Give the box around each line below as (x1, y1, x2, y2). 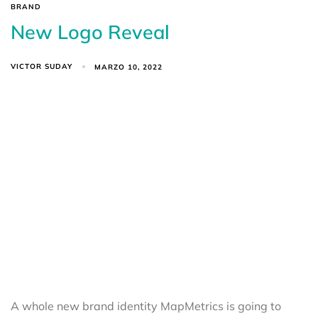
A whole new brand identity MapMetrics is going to (11, 299, 281, 314)
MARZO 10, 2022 (94, 62, 163, 72)
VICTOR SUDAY (11, 62, 72, 72)
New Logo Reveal (11, 20, 170, 45)
